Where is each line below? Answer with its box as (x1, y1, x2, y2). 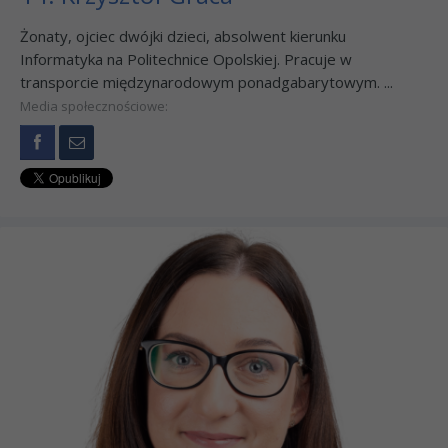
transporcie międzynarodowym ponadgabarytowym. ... (20, 72, 393, 93)
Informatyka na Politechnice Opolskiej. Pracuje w (20, 49, 352, 70)
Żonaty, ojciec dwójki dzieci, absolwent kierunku (20, 26, 346, 47)
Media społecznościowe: (20, 97, 168, 116)
